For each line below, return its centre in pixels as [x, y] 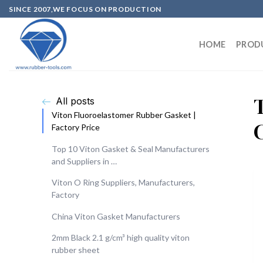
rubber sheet [76, 250]
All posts [75, 101]
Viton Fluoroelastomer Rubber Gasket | [124, 115]
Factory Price [76, 127]
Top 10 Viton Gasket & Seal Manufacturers [131, 149]
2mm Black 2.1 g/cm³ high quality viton [121, 238]
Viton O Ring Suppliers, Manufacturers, [123, 183]
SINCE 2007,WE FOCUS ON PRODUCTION [85, 9]
